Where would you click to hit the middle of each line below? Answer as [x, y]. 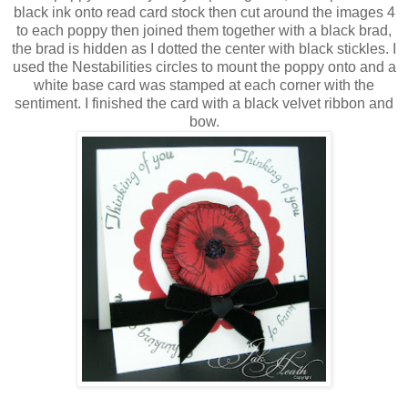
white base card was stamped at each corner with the [204, 85]
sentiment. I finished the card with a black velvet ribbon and [204, 103]
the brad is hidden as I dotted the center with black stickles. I [204, 48]
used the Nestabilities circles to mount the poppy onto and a [204, 66]
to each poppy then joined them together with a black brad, [204, 30]
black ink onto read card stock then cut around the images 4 [204, 12]
